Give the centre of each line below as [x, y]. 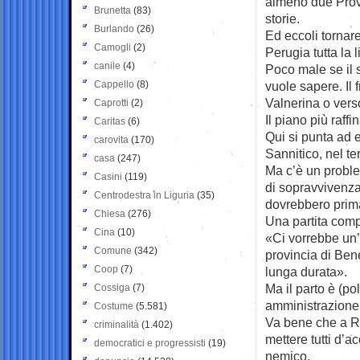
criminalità [117, 324]
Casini [108, 176]
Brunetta [112, 10]
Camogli [112, 47]
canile [107, 65]
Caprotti [111, 102]
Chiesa [110, 213]
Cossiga [112, 287]
